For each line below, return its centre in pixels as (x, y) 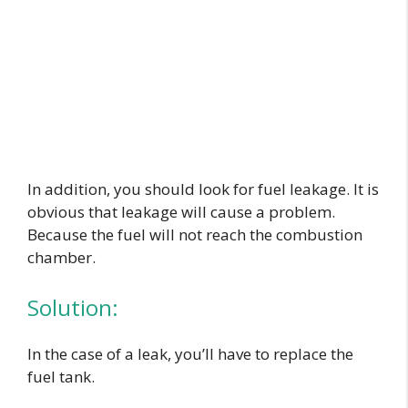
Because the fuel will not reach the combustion (195, 234)
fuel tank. (63, 377)
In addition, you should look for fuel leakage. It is (203, 189)
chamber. (63, 257)
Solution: (73, 308)
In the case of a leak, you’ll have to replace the (190, 354)
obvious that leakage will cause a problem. (181, 211)
